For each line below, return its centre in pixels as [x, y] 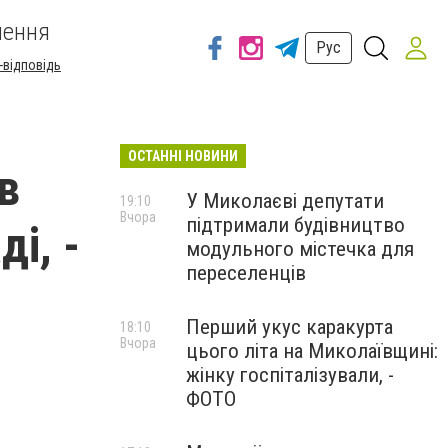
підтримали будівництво [295, 225]
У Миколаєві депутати [285, 201]
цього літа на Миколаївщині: [312, 351]
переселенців [246, 273]
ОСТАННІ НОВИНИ [183, 156]
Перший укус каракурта [289, 327]
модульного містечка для [300, 249]
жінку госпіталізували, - [290, 375]
